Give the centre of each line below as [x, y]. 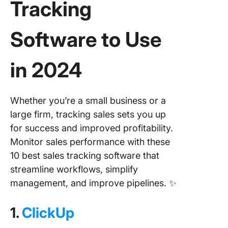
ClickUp [48, 213]
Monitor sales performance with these [90, 142]
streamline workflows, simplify [74, 169]
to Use [129, 39]
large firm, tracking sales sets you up [88, 114]
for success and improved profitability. [92, 128]
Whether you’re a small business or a [88, 101]
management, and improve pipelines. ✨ [93, 183]
